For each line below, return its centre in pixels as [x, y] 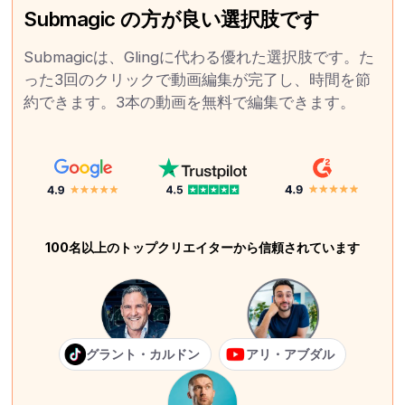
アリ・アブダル [290, 353]
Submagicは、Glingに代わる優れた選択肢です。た [199, 57]
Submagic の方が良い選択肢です [172, 19]
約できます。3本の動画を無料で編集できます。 [190, 102]
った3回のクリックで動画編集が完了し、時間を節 [198, 80]
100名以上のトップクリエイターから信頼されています [202, 247]
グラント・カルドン [143, 353]
